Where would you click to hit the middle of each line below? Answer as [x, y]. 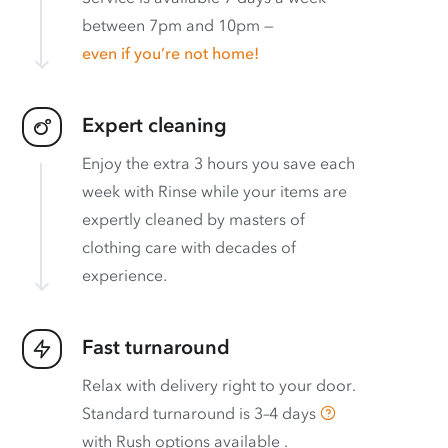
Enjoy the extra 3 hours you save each [218, 163]
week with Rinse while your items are [214, 191]
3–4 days [287, 413]
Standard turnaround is [168, 413]
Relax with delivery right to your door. [219, 385]
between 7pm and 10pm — [178, 25]
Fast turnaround [156, 347]
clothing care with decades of [189, 247]
